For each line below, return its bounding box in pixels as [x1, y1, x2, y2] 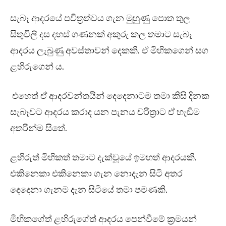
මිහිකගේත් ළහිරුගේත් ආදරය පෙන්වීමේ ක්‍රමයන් [10, 213, 197, 225]
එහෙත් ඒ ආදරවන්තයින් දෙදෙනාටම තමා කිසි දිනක [10, 90, 209, 102]
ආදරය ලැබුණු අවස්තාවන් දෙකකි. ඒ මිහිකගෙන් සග [10, 45, 208, 56]
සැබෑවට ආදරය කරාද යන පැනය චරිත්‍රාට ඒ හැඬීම [10, 106, 200, 118]
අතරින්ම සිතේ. [10, 123, 67, 134]
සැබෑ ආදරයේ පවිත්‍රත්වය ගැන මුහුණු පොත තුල [10, 13, 190, 24]
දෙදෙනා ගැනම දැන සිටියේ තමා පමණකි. [10, 184, 167, 196]
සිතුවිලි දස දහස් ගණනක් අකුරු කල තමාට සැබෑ [10, 29, 192, 40]
